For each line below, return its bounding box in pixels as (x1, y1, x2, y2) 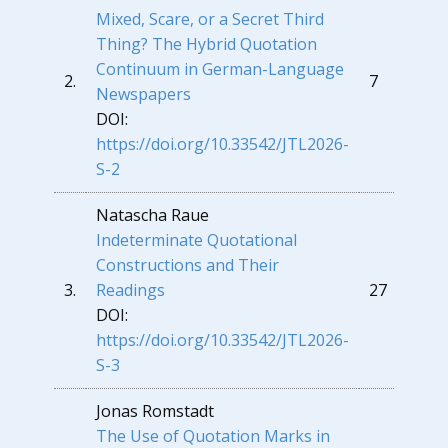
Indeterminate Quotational (96, 229, 297, 251)
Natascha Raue (96, 204, 209, 226)
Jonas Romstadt (96, 400, 226, 422)
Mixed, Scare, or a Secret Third (96, 8, 324, 30)
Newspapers (96, 83, 191, 105)
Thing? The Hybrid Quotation (96, 33, 317, 55)
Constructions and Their (96, 254, 279, 276)
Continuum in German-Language (96, 58, 344, 80)
